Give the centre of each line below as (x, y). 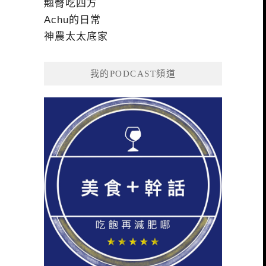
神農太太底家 (76, 37)
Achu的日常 (72, 20)
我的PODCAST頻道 (133, 74)
